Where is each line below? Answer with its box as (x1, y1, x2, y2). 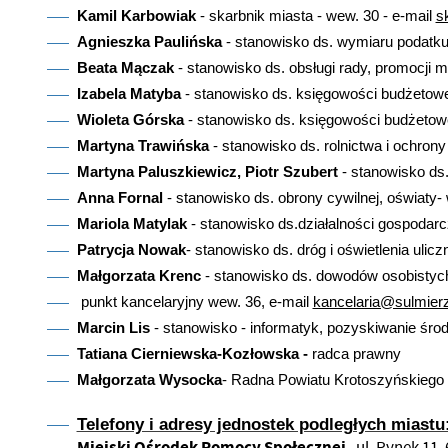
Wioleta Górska (76, 110, 184, 128)
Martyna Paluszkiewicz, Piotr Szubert (76, 162, 338, 180)
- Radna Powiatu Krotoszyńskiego (221, 370, 444, 388)
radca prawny (307, 344, 401, 362)
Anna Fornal (76, 188, 167, 206)
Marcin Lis (76, 318, 150, 336)
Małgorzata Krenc (76, 266, 201, 284)
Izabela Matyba (76, 84, 185, 102)
